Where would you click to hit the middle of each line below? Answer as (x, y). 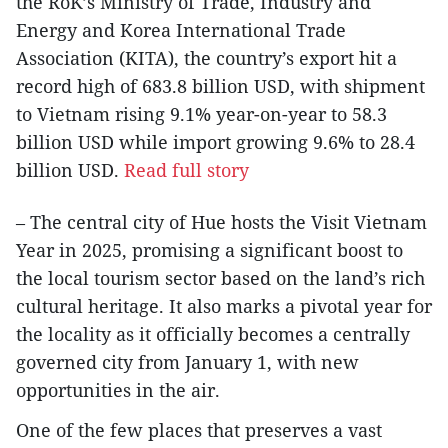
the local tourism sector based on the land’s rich (220, 278)
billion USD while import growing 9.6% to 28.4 (215, 142)
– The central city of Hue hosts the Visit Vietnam (221, 222)
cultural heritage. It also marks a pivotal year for (224, 306)
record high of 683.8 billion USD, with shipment (220, 86)
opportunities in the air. (118, 390)
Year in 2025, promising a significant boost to (209, 250)
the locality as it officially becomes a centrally (213, 334)
